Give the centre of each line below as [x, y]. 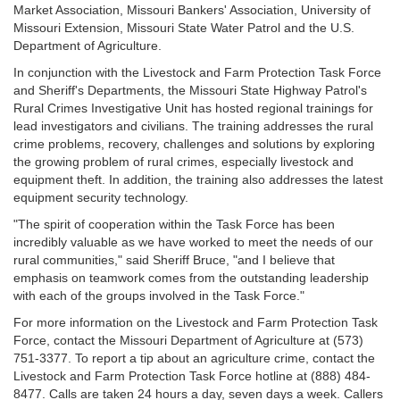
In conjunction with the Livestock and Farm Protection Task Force [197, 72]
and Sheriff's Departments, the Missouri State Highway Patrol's [190, 90]
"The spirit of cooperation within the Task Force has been [174, 224]
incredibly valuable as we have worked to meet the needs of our [193, 242]
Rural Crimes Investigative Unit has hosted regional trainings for [193, 108]
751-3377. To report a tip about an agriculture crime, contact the [194, 358]
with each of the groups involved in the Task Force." [159, 296]
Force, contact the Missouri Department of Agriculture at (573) [188, 340]
